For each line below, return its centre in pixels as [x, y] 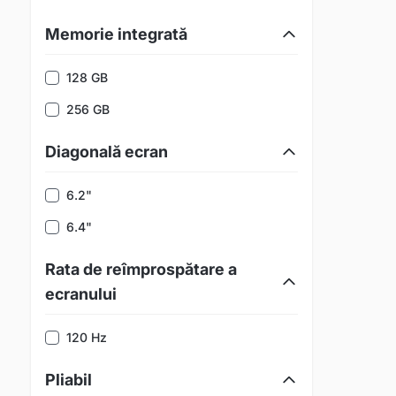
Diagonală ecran [107, 152]
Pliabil [69, 380]
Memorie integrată [116, 34]
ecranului [81, 294]
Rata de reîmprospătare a [141, 269]
